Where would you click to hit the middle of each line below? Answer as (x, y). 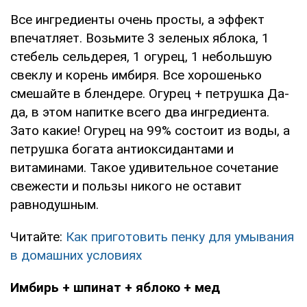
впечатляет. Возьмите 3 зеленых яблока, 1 (140, 38)
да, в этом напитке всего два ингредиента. (140, 112)
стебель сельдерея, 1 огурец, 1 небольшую (141, 56)
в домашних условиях (76, 255)
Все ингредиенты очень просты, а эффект (137, 19)
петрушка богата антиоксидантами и (122, 149)
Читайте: (38, 236)
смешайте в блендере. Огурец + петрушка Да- (150, 93)
